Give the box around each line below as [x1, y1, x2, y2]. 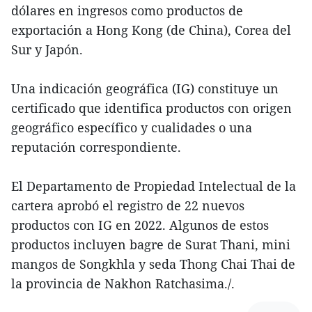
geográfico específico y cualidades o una [11, 119, 252, 136]
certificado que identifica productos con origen [11, 100, 292, 117]
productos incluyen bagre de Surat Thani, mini [11, 236, 290, 253]
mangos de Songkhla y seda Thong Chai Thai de [11, 256, 295, 273]
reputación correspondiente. [11, 139, 181, 156]
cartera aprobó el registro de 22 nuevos [11, 197, 244, 214]
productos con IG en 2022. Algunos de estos [11, 217, 269, 234]
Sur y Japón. [11, 41, 83, 58]
